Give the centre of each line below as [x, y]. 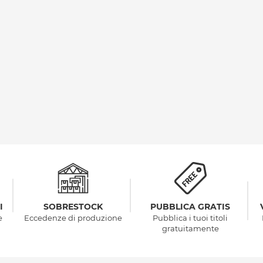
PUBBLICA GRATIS [190, 207]
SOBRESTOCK [73, 207]
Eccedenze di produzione [73, 218]
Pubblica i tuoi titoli [190, 218]
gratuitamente [190, 229]
